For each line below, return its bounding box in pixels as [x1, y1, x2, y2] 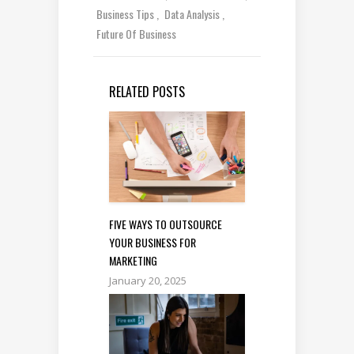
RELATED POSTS [109, 82, 185, 102]
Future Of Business [96, 25, 176, 43]
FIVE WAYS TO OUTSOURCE [109, 215, 222, 232]
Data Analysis [164, 6, 222, 23]
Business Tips [96, 6, 156, 23]
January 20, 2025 [109, 273, 186, 288]
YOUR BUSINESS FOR [109, 233, 196, 250]
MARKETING [109, 251, 157, 269]
